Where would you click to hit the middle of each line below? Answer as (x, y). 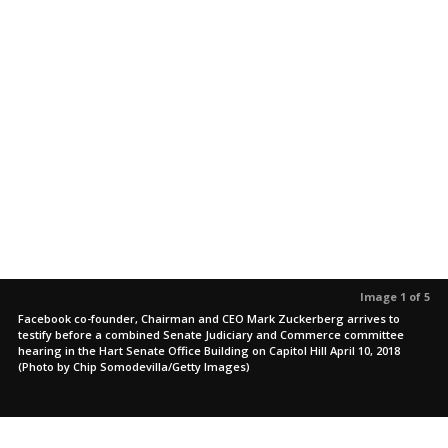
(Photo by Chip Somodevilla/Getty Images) (134, 366)
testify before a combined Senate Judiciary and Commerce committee (211, 334)
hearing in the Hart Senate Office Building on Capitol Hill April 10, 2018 (209, 350)
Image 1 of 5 (395, 296)
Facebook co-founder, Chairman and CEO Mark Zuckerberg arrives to (209, 318)
